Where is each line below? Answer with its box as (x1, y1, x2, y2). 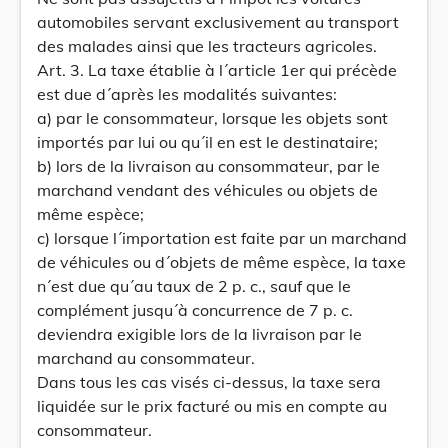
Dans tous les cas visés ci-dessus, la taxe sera (37, 372, 381, 392)
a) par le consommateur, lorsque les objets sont (37, 108, 388, 128)
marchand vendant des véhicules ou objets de (37, 180, 378, 200)
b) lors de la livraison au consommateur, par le (37, 156, 380, 176)
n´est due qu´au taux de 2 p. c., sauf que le (37, 276, 351, 296)
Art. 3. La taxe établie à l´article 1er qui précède (37, 60, 397, 80)
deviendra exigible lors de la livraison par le (37, 324, 362, 344)
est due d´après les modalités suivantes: (37, 84, 337, 104)
